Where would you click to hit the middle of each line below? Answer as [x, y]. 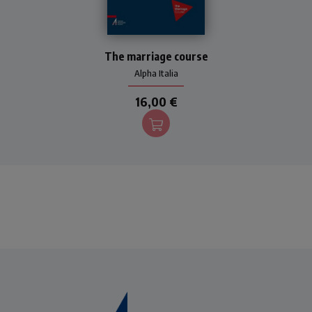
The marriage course [156, 56]
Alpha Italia [156, 73]
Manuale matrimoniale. [156, 41]
